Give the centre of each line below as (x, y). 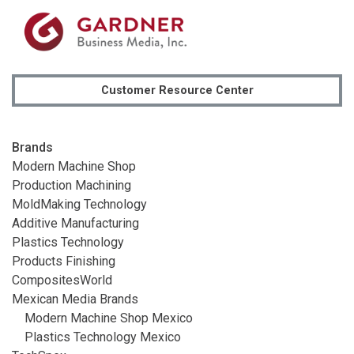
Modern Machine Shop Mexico (109, 318)
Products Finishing (64, 261)
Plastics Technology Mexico (103, 337)
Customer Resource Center (177, 90)
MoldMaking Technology (79, 204)
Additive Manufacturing (75, 223)
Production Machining (72, 185)
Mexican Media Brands (75, 299)
